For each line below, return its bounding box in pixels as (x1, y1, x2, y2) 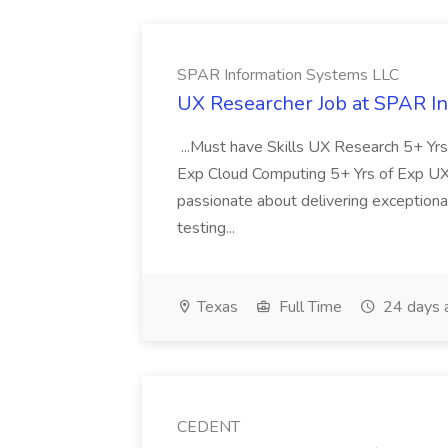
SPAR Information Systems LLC (177, 64, 399, 86)
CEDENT (177, 416, 240, 438)
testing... (177, 217, 239, 239)
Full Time (275, 296, 342, 318)
